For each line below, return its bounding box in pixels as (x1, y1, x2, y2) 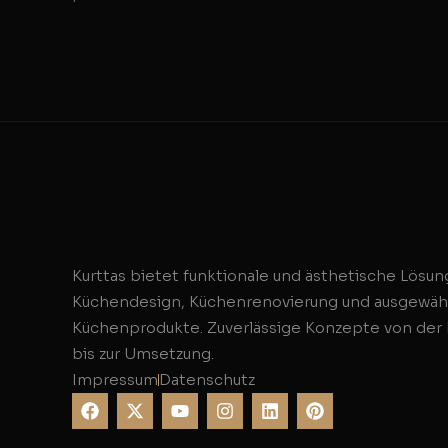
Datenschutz (159, 370, 255, 390)
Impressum (72, 370, 158, 390)
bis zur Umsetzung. (72, 344, 214, 364)
